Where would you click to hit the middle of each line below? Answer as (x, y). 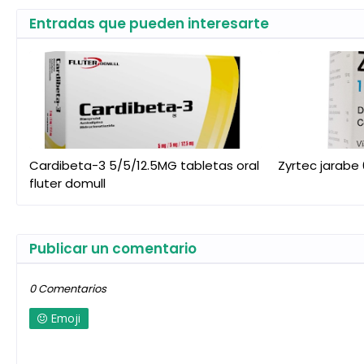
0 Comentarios (68, 288)
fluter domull (67, 183)
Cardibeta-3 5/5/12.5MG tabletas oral (144, 165)
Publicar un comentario (113, 248)
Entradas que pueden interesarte (149, 23)
